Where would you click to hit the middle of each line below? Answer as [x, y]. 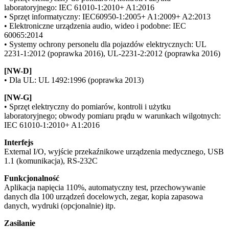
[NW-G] [18, 97]
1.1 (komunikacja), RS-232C [51, 161]
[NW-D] [18, 71]
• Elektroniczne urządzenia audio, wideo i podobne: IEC [95, 26]
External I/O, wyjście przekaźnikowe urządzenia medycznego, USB [114, 151]
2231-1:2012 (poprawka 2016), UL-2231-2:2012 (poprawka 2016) [112, 53]
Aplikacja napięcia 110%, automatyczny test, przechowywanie [105, 187]
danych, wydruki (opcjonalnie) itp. [60, 205]
